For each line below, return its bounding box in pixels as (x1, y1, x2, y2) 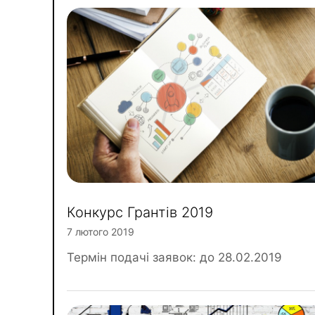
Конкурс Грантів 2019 (67, 204, 213, 221)
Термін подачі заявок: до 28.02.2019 (67, 250, 282, 264)
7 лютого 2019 (67, 226, 134, 238)
